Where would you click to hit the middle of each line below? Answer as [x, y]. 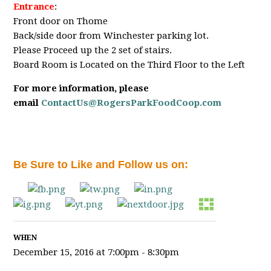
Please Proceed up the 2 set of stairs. [93, 50]
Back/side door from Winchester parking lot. [111, 35]
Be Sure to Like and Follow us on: [101, 164]
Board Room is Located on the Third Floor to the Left [129, 64]
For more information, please [81, 88]
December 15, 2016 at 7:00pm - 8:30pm [96, 252]
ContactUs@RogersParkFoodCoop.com [132, 103]
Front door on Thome [61, 21]
